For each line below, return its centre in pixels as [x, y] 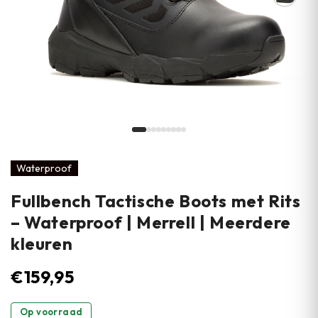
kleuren [42, 243]
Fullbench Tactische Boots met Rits [156, 201]
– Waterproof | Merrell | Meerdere [151, 222]
